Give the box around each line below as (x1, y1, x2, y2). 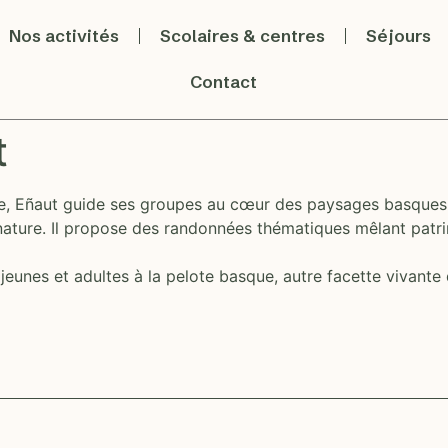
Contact (190, 71, 258, 93)
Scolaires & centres (159, 25, 325, 47)
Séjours (365, 25, 431, 47)
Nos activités (8, 25, 119, 47)
